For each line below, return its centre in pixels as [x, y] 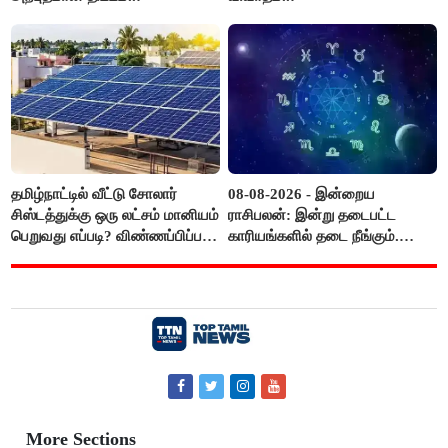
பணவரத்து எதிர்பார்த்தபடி [308, 256]
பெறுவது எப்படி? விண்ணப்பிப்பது [113, 235]
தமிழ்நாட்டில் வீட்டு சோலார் [94, 193]
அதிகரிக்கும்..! [275, 298]
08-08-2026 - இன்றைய [302, 193]
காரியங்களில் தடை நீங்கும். [314, 235]
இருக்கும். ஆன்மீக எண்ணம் [316, 277]
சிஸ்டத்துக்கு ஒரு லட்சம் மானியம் [115, 214]
